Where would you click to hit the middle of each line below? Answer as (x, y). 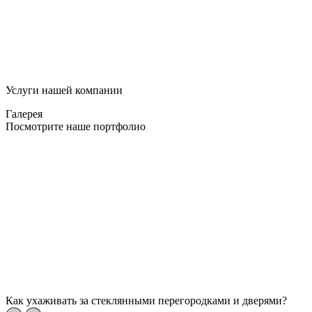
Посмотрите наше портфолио (76, 126)
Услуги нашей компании (64, 90)
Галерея (24, 114)
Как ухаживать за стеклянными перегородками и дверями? (146, 300)
